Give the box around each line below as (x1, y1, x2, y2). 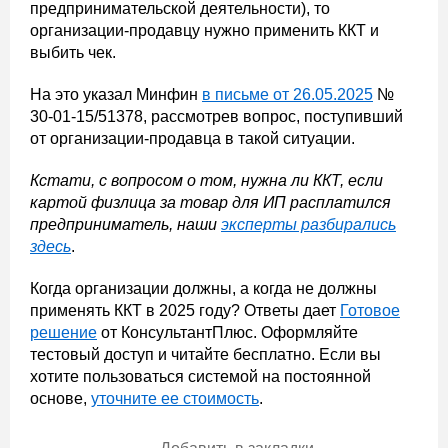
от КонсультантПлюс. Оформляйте (97, 324, 358, 341)
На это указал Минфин (30, 86, 202, 103)
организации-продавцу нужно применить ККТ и (30, 22, 379, 39)
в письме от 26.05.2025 (202, 86, 373, 103)
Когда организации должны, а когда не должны (30, 280, 377, 297)
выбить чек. (30, 44, 116, 61)
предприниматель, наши (30, 216, 221, 233)
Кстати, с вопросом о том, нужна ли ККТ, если (30, 172, 383, 189)
